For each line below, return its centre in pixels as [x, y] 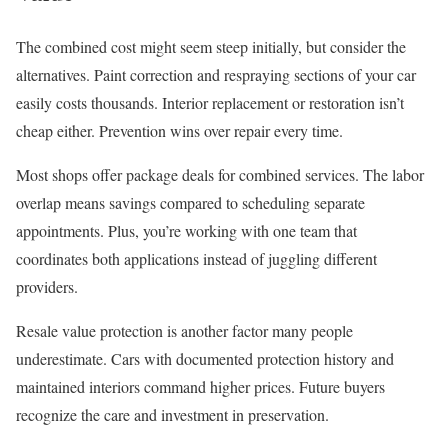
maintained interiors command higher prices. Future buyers [200, 387]
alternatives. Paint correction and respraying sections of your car [216, 75]
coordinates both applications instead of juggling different [196, 259]
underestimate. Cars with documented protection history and [205, 359]
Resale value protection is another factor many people [184, 331]
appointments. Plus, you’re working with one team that [186, 231]
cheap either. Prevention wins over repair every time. [179, 131]
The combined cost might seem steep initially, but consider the [211, 47]
